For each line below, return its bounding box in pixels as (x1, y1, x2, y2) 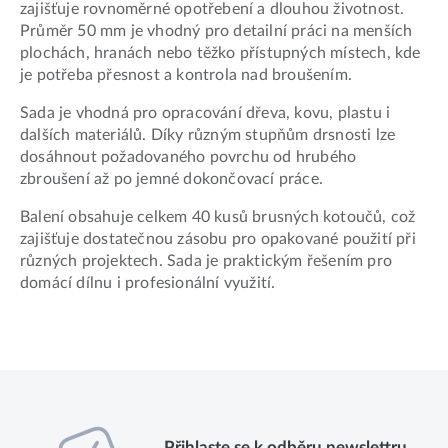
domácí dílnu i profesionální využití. (20, 275, 276, 292)
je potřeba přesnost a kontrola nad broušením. (20, 67, 353, 84)
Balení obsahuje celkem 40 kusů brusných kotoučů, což (20, 209, 416, 226)
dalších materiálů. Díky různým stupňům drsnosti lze (20, 127, 396, 144)
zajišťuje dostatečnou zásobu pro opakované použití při (20, 231, 416, 248)
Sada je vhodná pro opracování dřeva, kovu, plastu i (20, 105, 391, 122)
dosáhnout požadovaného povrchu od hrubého (20, 149, 357, 166)
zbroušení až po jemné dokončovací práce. (20, 171, 323, 188)
